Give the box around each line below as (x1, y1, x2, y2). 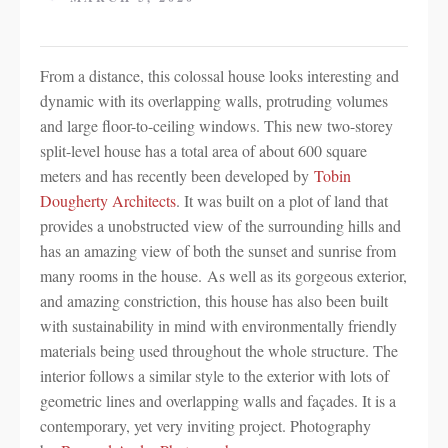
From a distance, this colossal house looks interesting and (40, 65, 399, 86)
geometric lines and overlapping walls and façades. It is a (40, 390, 396, 411)
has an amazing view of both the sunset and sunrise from (40, 240, 396, 261)
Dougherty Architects (40, 190, 176, 211)
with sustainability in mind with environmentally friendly (40, 315, 397, 336)
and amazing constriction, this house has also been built (40, 290, 388, 311)
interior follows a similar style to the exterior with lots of (40, 365, 389, 386)
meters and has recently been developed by (40, 165, 314, 186)
